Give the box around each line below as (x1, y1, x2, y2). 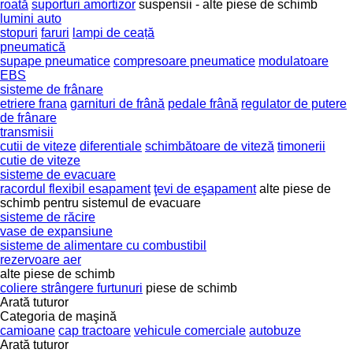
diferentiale (80, 139, 142, 153)
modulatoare (258, 54, 329, 68)
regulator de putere (241, 96, 347, 110)
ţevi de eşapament (154, 181, 256, 195)
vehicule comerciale (134, 323, 246, 337)
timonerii (277, 139, 325, 153)
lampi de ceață (72, 25, 154, 39)
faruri (41, 25, 69, 39)
